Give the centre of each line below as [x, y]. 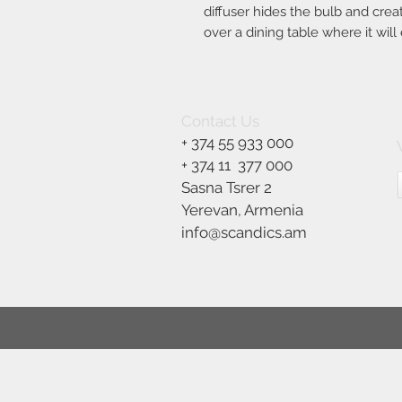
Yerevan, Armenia [242, 210]
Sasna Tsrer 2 [227, 188]
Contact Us [220, 121]
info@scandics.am [244, 232]
